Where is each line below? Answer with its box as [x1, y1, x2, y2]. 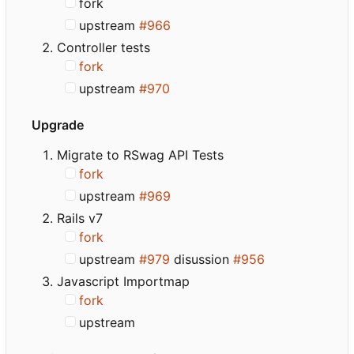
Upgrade [32, 116, 84, 133]
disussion [170, 250, 234, 267]
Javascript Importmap [57, 273, 190, 289]
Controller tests [57, 39, 150, 55]
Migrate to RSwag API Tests [57, 146, 224, 163]
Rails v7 [57, 209, 103, 226]
